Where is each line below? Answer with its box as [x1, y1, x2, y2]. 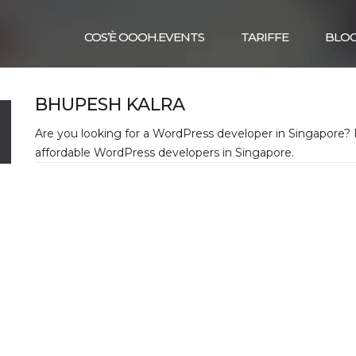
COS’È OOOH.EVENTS [84, 29, 204, 44]
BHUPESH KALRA [35, 94, 185, 115]
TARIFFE [241, 29, 288, 44]
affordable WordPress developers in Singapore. [35, 145, 294, 160]
